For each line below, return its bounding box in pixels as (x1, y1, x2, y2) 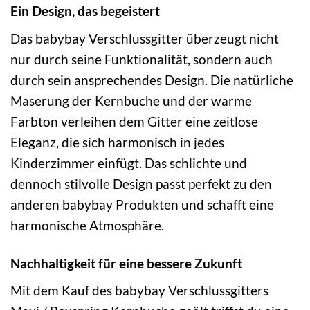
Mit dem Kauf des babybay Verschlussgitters (10, 282, 268, 299)
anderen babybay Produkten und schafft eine (10, 196, 274, 212)
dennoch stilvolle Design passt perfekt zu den (10, 175, 272, 192)
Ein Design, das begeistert (10, 3, 160, 19)
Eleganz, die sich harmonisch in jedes (10, 134, 224, 150)
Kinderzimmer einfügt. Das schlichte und (10, 154, 247, 171)
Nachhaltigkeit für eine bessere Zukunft (10, 255, 242, 271)
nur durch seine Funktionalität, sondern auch (10, 51, 273, 67)
